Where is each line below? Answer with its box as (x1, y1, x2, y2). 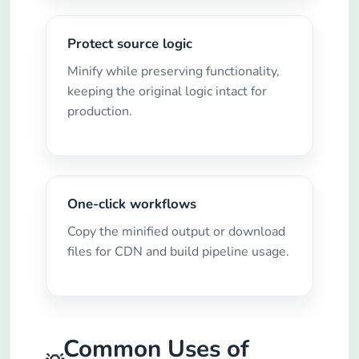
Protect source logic (67, 34, 192, 54)
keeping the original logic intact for (67, 83, 267, 101)
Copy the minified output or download (67, 223, 285, 241)
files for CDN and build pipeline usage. (67, 243, 289, 261)
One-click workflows (67, 195, 196, 214)
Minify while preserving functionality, (67, 63, 280, 81)
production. (67, 103, 132, 121)
